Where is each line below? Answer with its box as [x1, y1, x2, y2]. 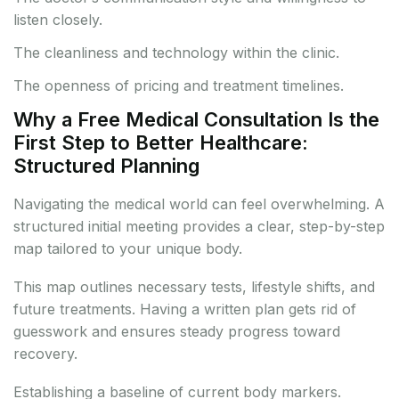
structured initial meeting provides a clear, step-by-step [13, 217, 385, 236]
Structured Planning [13, 154, 199, 178]
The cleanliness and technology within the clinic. [13, 44, 339, 62]
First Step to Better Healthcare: [13, 131, 308, 155]
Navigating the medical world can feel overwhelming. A [13, 195, 385, 214]
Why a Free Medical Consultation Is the [13, 108, 379, 132]
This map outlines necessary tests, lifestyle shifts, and [13, 278, 375, 297]
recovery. [13, 345, 77, 363]
